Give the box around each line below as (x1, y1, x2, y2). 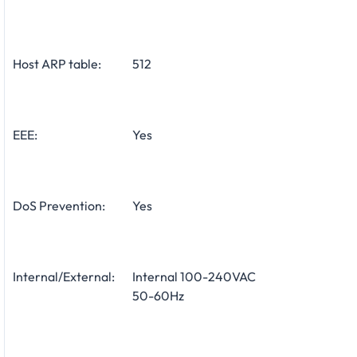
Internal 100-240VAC (132, 269, 256, 285)
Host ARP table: (13, 56, 101, 73)
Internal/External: (13, 269, 115, 285)
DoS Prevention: (13, 198, 105, 214)
